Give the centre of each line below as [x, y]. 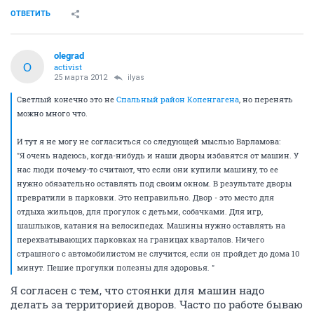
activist [68, 67]
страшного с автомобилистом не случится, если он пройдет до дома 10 [158, 253]
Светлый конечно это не [67, 99]
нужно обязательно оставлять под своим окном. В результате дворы [154, 183]
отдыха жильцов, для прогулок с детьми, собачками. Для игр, [140, 211]
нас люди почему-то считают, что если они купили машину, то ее [148, 169]
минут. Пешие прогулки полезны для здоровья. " [116, 267]
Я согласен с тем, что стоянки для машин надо [137, 290]
